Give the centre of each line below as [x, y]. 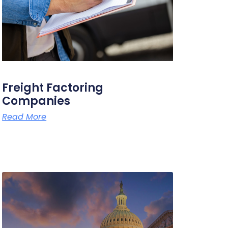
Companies [36, 101]
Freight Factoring [53, 88]
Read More [24, 117]
